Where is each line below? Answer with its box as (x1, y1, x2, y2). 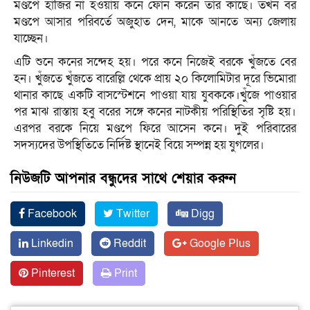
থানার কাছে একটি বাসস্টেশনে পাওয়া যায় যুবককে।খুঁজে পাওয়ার (14, 86, 296, 103)
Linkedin (28, 235, 73, 251)
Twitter (113, 206, 149, 221)
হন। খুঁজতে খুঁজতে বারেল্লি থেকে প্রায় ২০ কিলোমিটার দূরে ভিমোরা (14, 70, 296, 86)
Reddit (111, 235, 146, 251)
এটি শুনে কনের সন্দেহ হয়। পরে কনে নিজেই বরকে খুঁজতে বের (14, 53, 296, 70)
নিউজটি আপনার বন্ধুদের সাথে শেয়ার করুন (10, 169, 236, 188)
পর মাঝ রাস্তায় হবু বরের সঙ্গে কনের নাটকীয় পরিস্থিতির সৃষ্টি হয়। (14, 103, 296, 120)
